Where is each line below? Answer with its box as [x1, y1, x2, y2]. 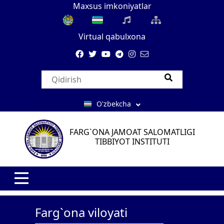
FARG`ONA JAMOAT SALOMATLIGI [69, 126, 195, 137]
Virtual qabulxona [78, 31, 145, 42]
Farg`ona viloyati [35, 204, 127, 220]
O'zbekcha [96, 99, 131, 108]
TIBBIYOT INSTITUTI [94, 136, 169, 147]
